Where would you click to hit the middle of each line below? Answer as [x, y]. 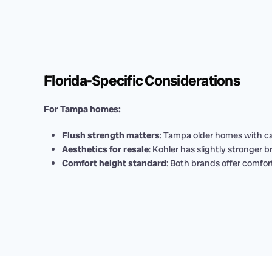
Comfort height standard [114, 163]
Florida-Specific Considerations [142, 80]
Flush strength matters [111, 135]
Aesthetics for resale [105, 149]
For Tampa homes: [82, 109]
